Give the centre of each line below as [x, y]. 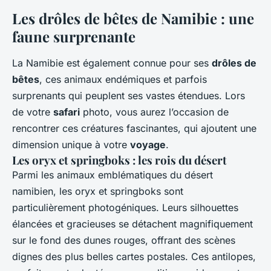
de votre [33, 112]
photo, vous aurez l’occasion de [154, 112]
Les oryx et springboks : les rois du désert [119, 160]
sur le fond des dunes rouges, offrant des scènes [124, 240]
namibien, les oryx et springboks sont [98, 191]
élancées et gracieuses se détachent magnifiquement [132, 224]
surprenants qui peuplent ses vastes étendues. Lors [129, 95]
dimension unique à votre [71, 144]
